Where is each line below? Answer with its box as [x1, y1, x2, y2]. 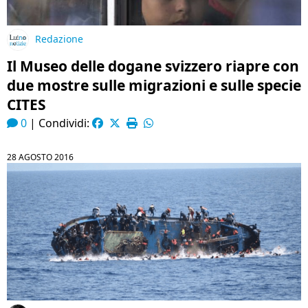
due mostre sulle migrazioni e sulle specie [7, 76, 301, 95]
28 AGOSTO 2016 [7, 151, 74, 163]
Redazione [35, 32, 83, 46]
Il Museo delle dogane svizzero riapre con [7, 56, 299, 76]
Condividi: [38, 115, 92, 131]
